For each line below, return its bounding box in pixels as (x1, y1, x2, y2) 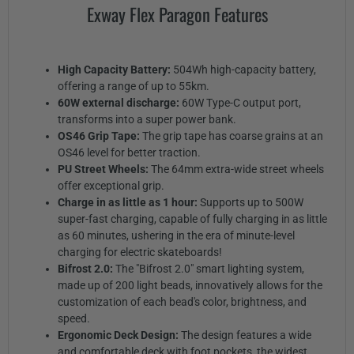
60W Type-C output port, (181, 96, 301, 109)
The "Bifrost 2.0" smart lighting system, (115, 262, 304, 275)
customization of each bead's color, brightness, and (57, 295, 307, 308)
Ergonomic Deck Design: (57, 328, 181, 341)
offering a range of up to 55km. (57, 79, 209, 92)
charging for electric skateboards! (57, 245, 222, 258)
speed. (57, 311, 90, 325)
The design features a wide (180, 328, 311, 341)
